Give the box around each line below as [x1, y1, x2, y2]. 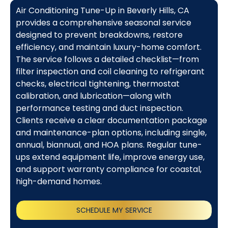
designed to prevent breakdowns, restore [15, 29, 183, 41]
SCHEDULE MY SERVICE [76, 205, 152, 216]
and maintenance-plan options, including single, [15, 127, 207, 139]
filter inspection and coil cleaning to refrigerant [15, 66, 205, 78]
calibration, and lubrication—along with [15, 90, 171, 102]
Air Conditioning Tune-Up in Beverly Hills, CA [15, 5, 189, 17]
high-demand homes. [15, 176, 102, 188]
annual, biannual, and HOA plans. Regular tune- [15, 139, 202, 151]
